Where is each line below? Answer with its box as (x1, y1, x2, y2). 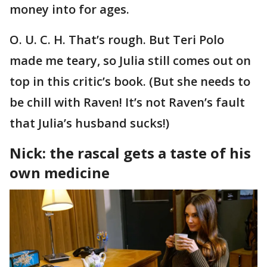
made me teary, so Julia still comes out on (10, 52, 251, 69)
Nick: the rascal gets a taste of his (10, 142, 251, 163)
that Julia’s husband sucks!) (10, 114, 169, 131)
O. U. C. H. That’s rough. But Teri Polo (10, 31, 224, 48)
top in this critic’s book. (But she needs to (10, 73, 250, 89)
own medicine (10, 162, 110, 182)
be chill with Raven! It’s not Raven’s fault (10, 94, 245, 110)
